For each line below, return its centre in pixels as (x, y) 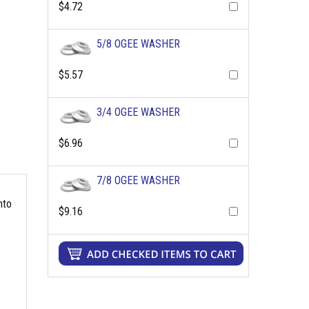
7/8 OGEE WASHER (138, 180)
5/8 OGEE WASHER (138, 44)
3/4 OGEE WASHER (138, 112)
